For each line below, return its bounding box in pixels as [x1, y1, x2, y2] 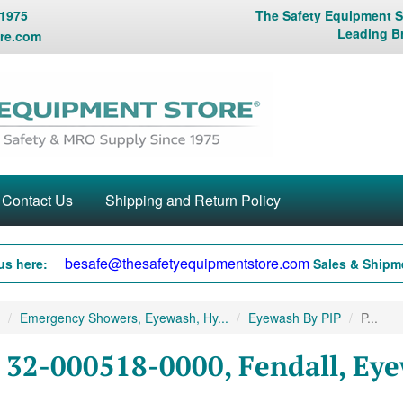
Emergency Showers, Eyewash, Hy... [19, 309, 228, 327]
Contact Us [2, 190, 73, 210]
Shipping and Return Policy [105, 190, 281, 210]
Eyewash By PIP [247, 309, 341, 327]
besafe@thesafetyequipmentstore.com [65, 253, 309, 273]
